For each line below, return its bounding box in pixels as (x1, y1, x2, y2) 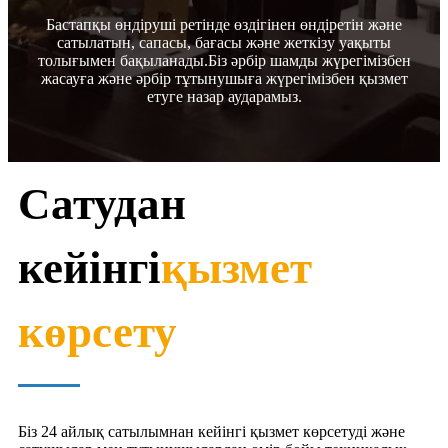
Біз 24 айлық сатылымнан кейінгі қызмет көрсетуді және (18, 422, 405, 440)
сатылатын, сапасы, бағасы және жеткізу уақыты (57, 33, 391, 51)
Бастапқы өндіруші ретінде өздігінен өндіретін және (46, 15, 402, 33)
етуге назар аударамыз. (146, 87, 302, 105)
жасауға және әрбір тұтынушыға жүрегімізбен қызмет (40, 69, 408, 87)
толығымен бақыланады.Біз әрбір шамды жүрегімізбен (37, 51, 411, 69)
